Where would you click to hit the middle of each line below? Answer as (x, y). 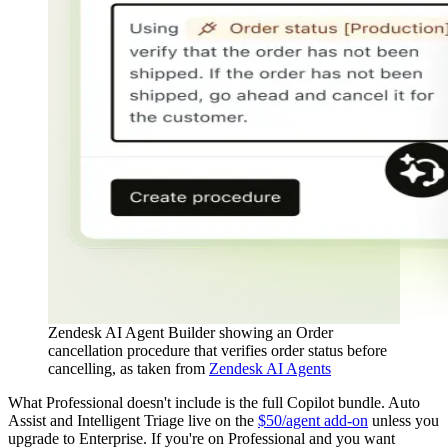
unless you (403, 420)
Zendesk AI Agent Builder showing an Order (190, 332)
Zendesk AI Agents (270, 368)
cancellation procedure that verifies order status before (217, 350)
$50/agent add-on (313, 420)
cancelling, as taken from (128, 368)
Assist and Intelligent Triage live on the (133, 420)
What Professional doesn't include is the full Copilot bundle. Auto (214, 402)
